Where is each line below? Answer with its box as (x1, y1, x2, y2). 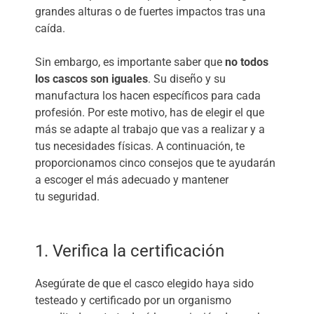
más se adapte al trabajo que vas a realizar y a (35, 122, 265, 136)
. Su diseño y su (148, 71, 226, 86)
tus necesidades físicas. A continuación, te (35, 139, 245, 153)
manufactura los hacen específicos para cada (35, 88, 261, 102)
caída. (35, 21, 65, 35)
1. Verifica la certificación (35, 240, 224, 261)
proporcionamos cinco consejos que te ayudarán (35, 156, 275, 170)
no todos (225, 55, 268, 69)
